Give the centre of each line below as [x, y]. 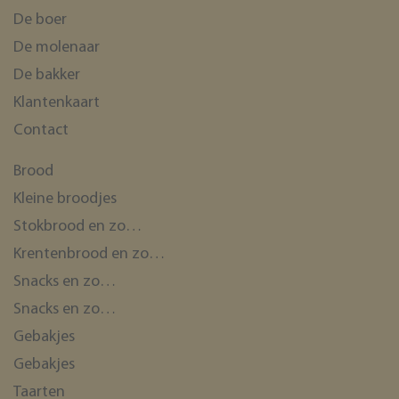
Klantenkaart [57, 102]
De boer [40, 20]
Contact [41, 130]
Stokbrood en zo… [77, 226]
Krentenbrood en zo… [89, 254]
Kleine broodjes [65, 199]
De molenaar [57, 47]
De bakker [47, 75]
